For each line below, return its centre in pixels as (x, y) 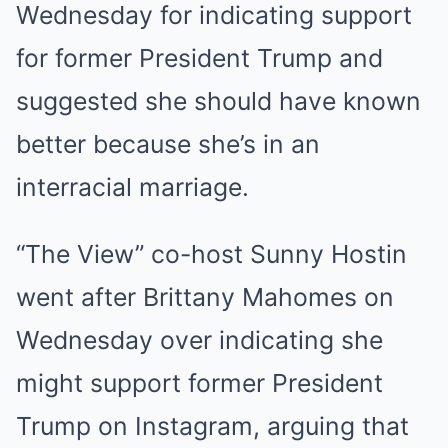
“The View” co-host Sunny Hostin (211, 254)
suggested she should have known (218, 101)
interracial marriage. (132, 187)
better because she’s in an (168, 144)
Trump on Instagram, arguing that (212, 426)
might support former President (199, 383)
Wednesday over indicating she (199, 340)
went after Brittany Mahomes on (205, 297)
